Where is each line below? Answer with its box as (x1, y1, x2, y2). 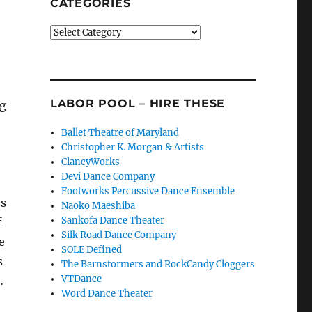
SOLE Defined (61, 244, 123, 256)
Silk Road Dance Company (61, 229, 177, 241)
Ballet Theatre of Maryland (61, 127, 180, 139)
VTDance (61, 273, 102, 285)
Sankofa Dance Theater (61, 214, 165, 226)
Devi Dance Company (61, 171, 155, 182)
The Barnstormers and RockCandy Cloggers (61, 258, 256, 270)
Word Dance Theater (61, 288, 153, 299)
